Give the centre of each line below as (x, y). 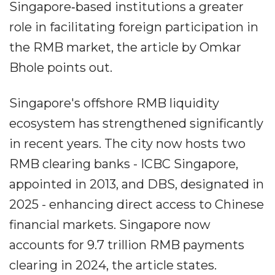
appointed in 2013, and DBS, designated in (137, 184)
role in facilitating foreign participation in (134, 27)
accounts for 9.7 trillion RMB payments (127, 245)
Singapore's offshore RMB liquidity (114, 103)
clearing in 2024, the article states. (113, 265)
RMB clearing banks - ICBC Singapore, (124, 164)
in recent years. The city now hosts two (127, 143)
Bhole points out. (61, 67)
